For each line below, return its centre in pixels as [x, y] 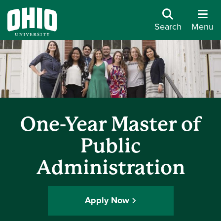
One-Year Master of [110, 124]
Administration [110, 168]
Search [168, 27]
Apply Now [107, 201]
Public [110, 146]
